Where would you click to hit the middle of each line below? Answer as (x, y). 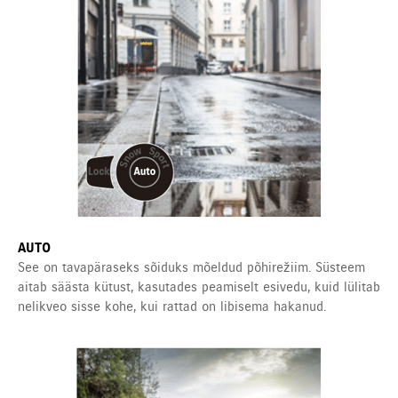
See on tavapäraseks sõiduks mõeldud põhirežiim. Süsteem (191, 268)
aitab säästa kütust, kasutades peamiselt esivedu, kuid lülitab (199, 287)
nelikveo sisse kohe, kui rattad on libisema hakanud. (172, 307)
